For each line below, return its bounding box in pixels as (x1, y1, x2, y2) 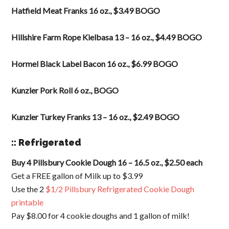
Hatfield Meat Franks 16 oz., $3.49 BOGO (11, 6, 161, 15)
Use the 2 (11, 184, 46, 194)
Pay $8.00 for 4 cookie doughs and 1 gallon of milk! (11, 211, 190, 220)
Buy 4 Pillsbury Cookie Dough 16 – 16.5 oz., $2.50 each (11, 157, 203, 167)
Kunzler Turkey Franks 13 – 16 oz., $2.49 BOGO (11, 112, 180, 122)
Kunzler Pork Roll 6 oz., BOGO (11, 85, 119, 95)
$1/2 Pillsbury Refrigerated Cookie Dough (45, 184, 195, 194)
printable (11, 197, 44, 207)
